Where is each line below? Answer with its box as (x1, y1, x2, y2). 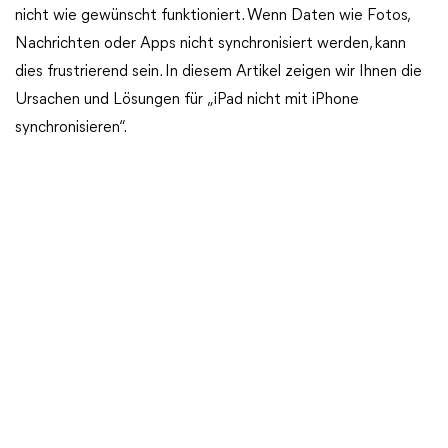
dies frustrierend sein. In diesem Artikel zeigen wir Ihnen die (15, 64, 422, 80)
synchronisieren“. (15, 120, 127, 136)
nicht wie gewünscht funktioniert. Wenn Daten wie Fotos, (15, 8, 409, 24)
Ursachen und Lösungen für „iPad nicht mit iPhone (15, 92, 359, 108)
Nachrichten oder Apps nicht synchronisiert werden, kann (15, 36, 406, 52)
